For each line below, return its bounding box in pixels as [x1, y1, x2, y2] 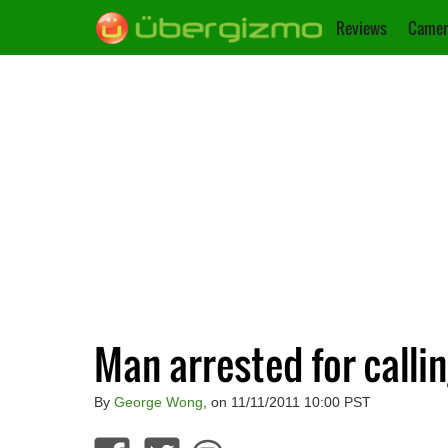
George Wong [113, 393, 203, 410]
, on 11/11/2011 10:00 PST [202, 393, 371, 410]
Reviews [336, 16, 387, 40]
